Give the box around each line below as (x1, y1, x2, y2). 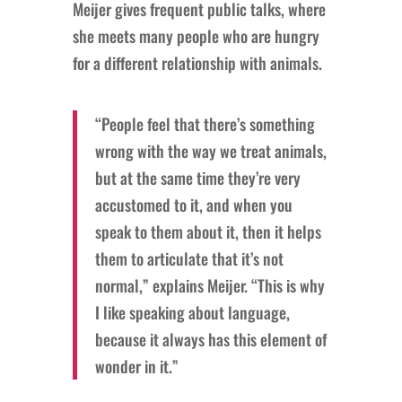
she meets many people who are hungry (72, 23, 319, 48)
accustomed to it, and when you (94, 192, 293, 216)
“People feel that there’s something (94, 111, 315, 135)
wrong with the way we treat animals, (94, 138, 327, 162)
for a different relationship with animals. (72, 50, 322, 74)
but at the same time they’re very (94, 165, 301, 189)
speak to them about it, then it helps (94, 219, 321, 243)
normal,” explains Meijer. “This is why (94, 273, 325, 297)
